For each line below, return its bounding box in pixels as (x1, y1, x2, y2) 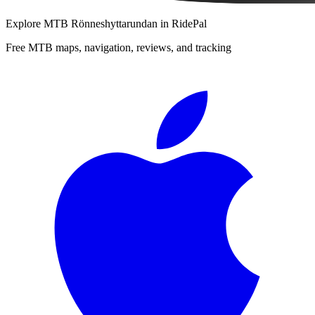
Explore (6, 17, 44, 30)
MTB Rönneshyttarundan (44, 17, 157, 30)
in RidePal (157, 17, 207, 30)
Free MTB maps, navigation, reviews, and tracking (6, 41, 231, 53)
